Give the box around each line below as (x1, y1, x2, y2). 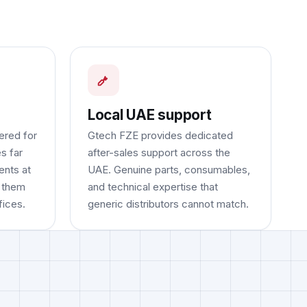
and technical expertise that (87, 180, 218, 194)
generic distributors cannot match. (87, 197, 249, 211)
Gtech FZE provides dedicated (87, 129, 233, 143)
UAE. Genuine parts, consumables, (87, 163, 250, 177)
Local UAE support (87, 106, 212, 124)
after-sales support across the (87, 146, 230, 160)
